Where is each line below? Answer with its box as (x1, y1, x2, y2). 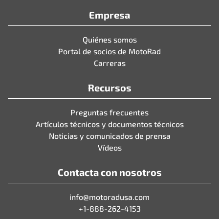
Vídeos (97, 143, 122, 153)
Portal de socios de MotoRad (58, 46, 161, 56)
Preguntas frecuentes (70, 108, 149, 117)
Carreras (93, 58, 126, 68)
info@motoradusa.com (69, 192, 150, 202)
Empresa (89, 9, 130, 21)
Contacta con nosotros (57, 166, 162, 178)
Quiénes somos (82, 35, 137, 44)
